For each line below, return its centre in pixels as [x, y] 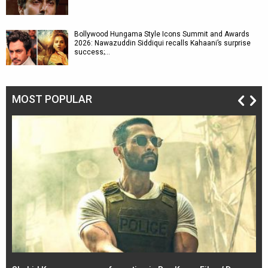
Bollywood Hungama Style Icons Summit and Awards [162, 34]
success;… [92, 52]
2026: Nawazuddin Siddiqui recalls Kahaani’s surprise [162, 43]
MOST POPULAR [52, 99]
